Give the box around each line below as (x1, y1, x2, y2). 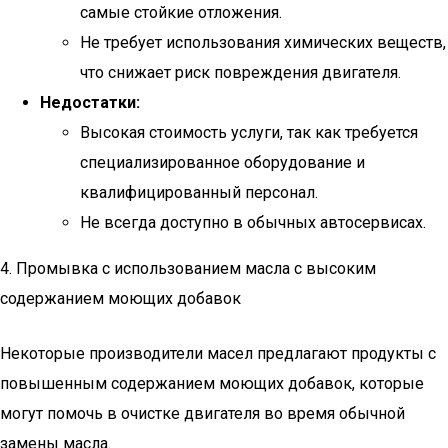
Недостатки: (40, 93, 140, 112)
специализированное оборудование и (80, 153, 365, 172)
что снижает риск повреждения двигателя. (80, 63, 401, 82)
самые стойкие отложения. (80, 3, 282, 22)
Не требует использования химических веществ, (80, 33, 446, 52)
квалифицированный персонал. (80, 183, 318, 202)
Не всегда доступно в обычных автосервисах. (80, 213, 426, 232)
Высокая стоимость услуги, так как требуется (80, 123, 418, 142)
